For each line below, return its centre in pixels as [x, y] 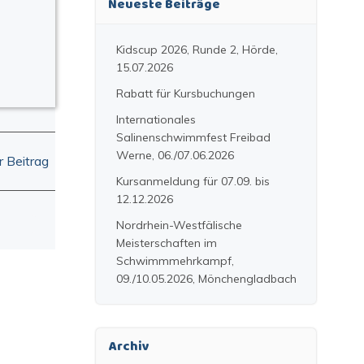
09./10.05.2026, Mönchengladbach [206, 279]
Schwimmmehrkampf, [175, 261]
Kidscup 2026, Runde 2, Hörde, [197, 50]
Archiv [129, 347]
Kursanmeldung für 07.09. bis [193, 181]
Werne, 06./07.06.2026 [175, 155]
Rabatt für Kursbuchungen [185, 93]
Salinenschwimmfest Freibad [193, 137]
